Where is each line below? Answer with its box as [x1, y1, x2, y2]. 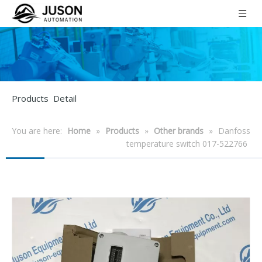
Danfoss [218, 125, 250, 136]
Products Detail [12, 92, 77, 104]
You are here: [12, 125, 62, 136]
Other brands [154, 125, 204, 136]
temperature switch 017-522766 [126, 137, 247, 149]
